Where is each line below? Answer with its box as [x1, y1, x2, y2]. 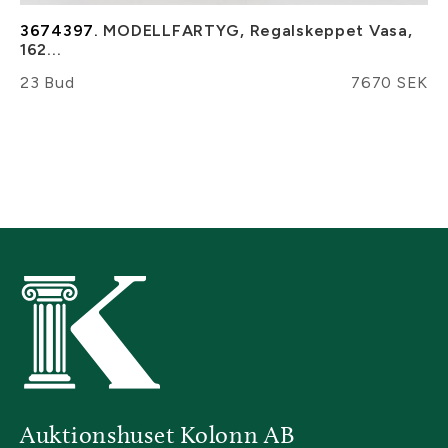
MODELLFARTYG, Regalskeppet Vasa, [98, 20, 413, 40]
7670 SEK [351, 72, 428, 92]
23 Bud [20, 72, 75, 92]
